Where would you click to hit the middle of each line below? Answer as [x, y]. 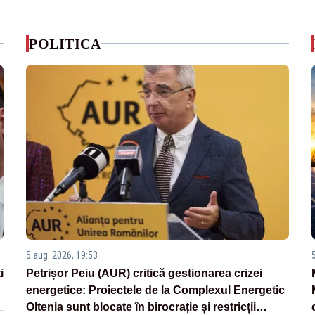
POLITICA [65, 43]
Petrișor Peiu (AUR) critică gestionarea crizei [144, 273]
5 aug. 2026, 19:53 [62, 255]
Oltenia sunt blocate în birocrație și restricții [141, 307]
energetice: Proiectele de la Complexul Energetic [156, 290]
